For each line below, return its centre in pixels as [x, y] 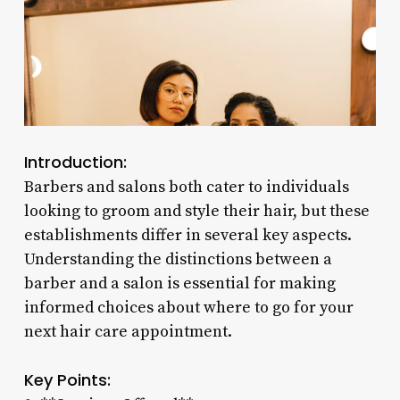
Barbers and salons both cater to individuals [186, 187]
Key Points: [67, 379]
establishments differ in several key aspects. [187, 235]
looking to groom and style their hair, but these [196, 211]
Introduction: [75, 162]
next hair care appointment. [128, 331]
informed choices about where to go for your [188, 307]
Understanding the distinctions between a [178, 259]
